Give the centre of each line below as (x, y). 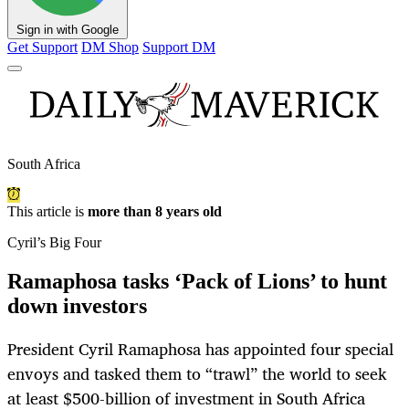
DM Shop (110, 47)
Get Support (42, 47)
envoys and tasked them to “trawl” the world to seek (197, 374)
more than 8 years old (155, 212)
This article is (47, 212)
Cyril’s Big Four (54, 243)
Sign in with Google (68, 30)
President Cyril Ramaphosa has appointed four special (200, 349)
